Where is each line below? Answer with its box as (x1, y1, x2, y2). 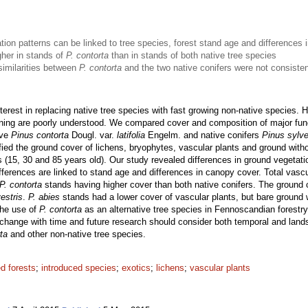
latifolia (117, 130, 145, 140)
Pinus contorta (11, 130, 71, 140)
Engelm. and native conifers (145, 130, 262, 140)
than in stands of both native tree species (109, 50, 276, 60)
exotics (122, 263, 151, 273)
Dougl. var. (71, 130, 117, 140)
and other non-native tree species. (8, 229, 146, 239)
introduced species (41, 263, 116, 273)
